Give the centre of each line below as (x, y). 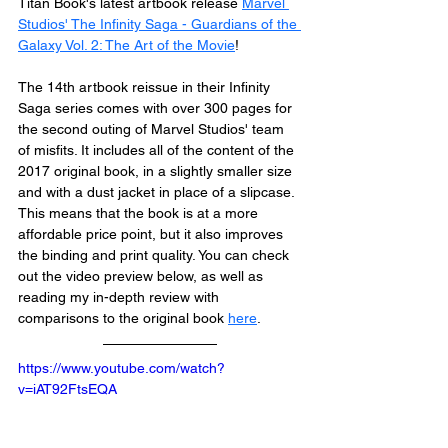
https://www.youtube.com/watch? (121, 368)
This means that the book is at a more (140, 213)
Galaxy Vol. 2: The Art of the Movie (126, 45)
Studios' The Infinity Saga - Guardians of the (159, 24)
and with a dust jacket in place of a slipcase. (158, 192)
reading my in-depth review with (120, 297)
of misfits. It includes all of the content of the (158, 150)
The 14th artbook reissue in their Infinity (146, 87)
